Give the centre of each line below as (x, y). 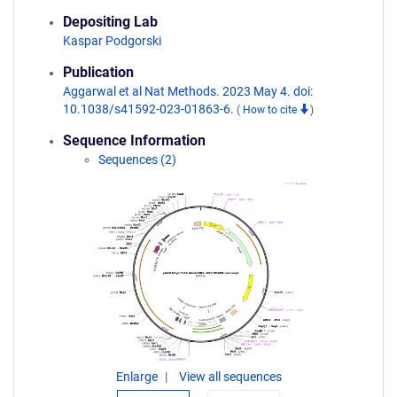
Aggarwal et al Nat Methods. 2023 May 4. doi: (188, 91)
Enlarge (138, 377)
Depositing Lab (110, 22)
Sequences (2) (137, 160)
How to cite (271, 110)
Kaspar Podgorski (112, 41)
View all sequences (230, 377)
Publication (98, 72)
